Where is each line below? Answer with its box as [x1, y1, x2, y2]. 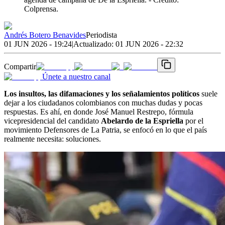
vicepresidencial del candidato [4, 116, 101, 125]
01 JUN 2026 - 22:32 [116, 39, 183, 48]
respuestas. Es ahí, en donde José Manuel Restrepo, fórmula [4, 107, 193, 116]
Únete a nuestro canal [42, 72, 110, 81]
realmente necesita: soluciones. [4, 134, 101, 143]
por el [185, 116, 203, 125]
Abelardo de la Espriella [101, 116, 185, 125]
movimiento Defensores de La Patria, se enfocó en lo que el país [4, 125, 207, 134]
